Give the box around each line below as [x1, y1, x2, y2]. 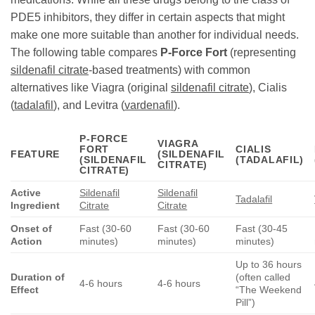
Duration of [11, 271, 65, 283]
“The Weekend [236, 283, 302, 295]
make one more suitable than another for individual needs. [11, 28, 299, 41]
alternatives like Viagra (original [11, 81, 171, 94]
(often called [236, 271, 291, 283]
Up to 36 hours [236, 258, 302, 270]
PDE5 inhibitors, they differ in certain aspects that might [11, 11, 285, 23]
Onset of [11, 222, 52, 234]
